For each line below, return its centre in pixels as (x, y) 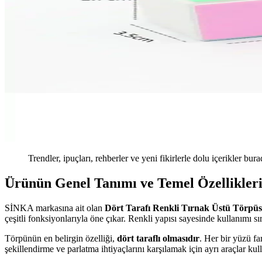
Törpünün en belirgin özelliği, (61, 239)
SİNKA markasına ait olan (55, 208)
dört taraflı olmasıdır (158, 239)
